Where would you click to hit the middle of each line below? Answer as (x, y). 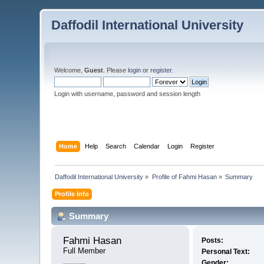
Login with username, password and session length (128, 94)
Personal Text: (225, 252)
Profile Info (72, 194)
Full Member (85, 251)
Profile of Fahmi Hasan (184, 176)
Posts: (212, 241)
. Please (116, 70)
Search (115, 146)
